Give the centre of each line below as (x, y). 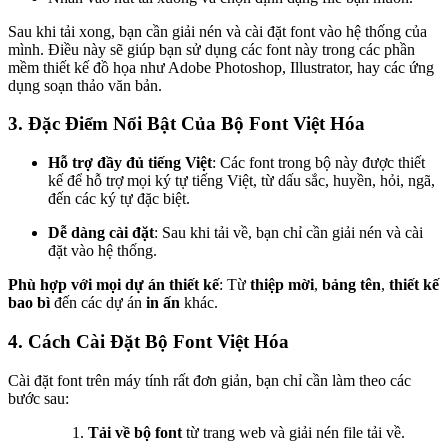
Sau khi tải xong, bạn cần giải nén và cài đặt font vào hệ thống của (217, 31)
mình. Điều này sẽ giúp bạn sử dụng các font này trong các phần (211, 49)
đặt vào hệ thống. (102, 251)
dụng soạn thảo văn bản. (85, 85)
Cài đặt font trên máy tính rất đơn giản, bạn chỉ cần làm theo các (209, 380)
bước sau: (38, 398)
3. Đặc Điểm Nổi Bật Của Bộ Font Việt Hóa (186, 124)
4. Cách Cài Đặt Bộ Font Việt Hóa (148, 341)
